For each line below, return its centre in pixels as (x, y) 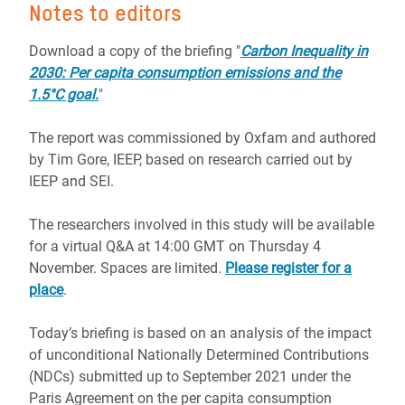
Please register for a (288, 268)
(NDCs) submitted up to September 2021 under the (190, 377)
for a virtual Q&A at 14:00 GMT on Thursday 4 (175, 246)
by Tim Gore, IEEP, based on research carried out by (191, 160)
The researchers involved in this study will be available (202, 225)
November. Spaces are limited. (127, 268)
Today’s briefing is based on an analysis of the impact (200, 333)
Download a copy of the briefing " (135, 51)
